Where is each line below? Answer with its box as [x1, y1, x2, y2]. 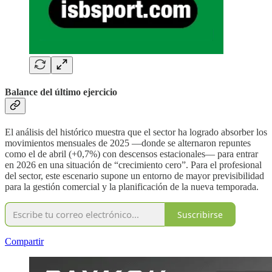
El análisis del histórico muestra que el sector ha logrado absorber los [5, 127, 267, 138]
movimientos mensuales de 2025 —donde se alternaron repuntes [5, 138, 251, 149]
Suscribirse [177, 208, 223, 220]
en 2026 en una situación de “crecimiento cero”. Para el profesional [5, 160, 262, 171]
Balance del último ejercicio [5, 86, 117, 97]
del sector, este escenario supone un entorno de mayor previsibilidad [5, 171, 264, 182]
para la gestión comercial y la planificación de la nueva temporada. [5, 182, 259, 192]
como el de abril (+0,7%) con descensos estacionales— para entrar [5, 149, 258, 160]
